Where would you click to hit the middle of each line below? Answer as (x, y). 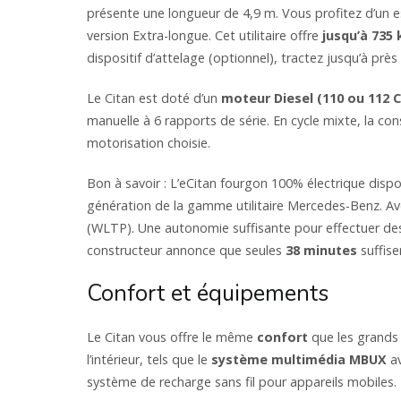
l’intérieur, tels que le (149, 360)
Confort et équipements (208, 294)
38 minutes (321, 250)
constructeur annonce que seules (186, 250)
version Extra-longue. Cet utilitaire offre (205, 35)
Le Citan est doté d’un (154, 98)
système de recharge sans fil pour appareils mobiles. (242, 382)
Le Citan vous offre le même (172, 337)
